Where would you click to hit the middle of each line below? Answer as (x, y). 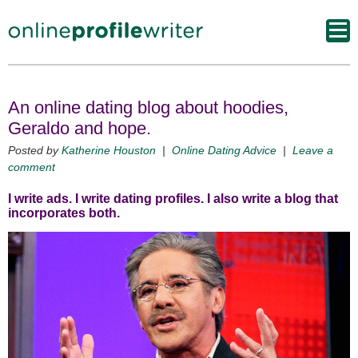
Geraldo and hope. (80, 128)
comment (32, 167)
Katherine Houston (109, 150)
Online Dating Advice (224, 150)
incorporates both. (64, 213)
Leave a (313, 150)
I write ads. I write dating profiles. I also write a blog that (173, 199)
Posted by (35, 150)
